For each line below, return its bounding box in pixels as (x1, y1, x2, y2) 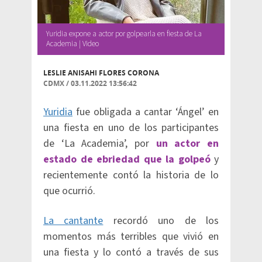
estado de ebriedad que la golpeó (43, 152, 214, 167)
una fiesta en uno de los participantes (43, 120, 219, 135)
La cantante (43, 213, 104, 228)
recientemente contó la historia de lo (43, 168, 219, 182)
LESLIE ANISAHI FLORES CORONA (43, 68, 159, 78)
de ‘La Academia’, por (43, 136, 156, 151)
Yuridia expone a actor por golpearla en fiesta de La (46, 29, 202, 39)
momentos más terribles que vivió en (43, 229, 219, 244)
